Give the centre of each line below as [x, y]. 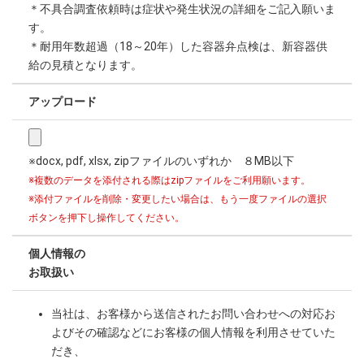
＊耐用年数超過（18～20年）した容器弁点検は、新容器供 [178, 46]
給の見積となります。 [85, 65]
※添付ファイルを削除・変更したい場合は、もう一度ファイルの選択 [178, 199]
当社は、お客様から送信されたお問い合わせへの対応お [193, 314]
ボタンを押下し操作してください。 [106, 218]
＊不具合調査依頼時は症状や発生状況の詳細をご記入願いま [182, 9]
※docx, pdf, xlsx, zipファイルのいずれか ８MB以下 [161, 161]
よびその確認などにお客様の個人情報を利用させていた [193, 332]
